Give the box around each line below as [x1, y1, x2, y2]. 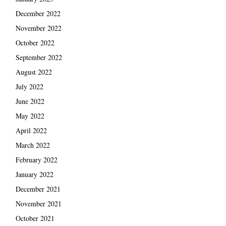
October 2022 [15, 37, 54, 47]
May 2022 [15, 110, 44, 121]
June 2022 [15, 96, 44, 106]
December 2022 [15, 8, 61, 18]
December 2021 [15, 184, 61, 194]
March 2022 [15, 140, 50, 150]
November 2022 [15, 23, 62, 33]
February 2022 [15, 154, 58, 164]
